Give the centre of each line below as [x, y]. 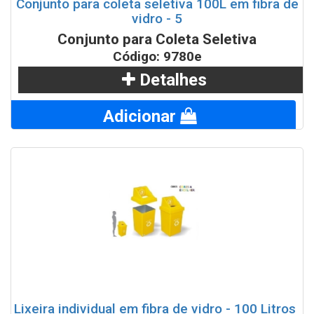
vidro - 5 [157, 19]
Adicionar [142, 117]
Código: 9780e [157, 57]
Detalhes [171, 80]
